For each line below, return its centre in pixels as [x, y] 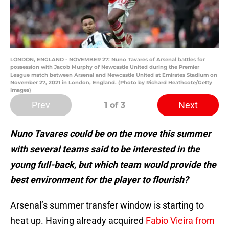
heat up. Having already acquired [78, 221]
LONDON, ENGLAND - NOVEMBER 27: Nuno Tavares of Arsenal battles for [108, 60]
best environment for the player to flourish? [99, 180]
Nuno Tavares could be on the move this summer [111, 134]
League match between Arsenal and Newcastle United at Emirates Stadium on [114, 75]
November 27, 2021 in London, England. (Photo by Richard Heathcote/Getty [111, 83]
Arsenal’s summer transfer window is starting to [107, 205]
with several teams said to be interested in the [105, 149]
